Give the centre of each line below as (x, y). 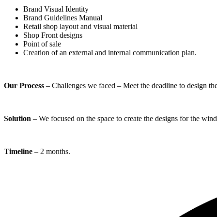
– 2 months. (52, 151)
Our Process (25, 85)
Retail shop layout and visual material (80, 26)
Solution (17, 118)
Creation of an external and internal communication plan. (110, 52)
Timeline (19, 151)
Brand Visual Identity (56, 9)
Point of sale (42, 44)
